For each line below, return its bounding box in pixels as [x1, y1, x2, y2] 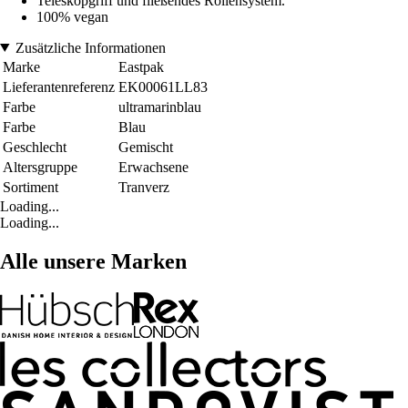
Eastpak [118, 58, 164, 75]
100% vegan [36, 8, 108, 25]
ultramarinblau [118, 98, 201, 115]
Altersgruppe [3, 158, 77, 175]
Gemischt [118, 138, 173, 155]
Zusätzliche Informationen [15, 39, 166, 56]
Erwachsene [118, 158, 189, 175]
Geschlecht [3, 138, 66, 155]
